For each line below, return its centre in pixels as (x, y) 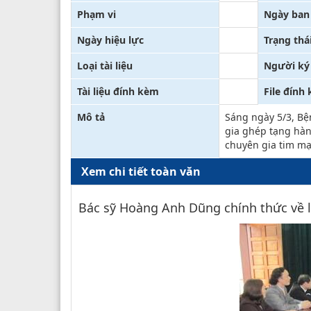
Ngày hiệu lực (110, 40)
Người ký (287, 65)
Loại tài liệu (105, 65)
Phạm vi (96, 14)
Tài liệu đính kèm (118, 91)
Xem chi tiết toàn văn (141, 171)
